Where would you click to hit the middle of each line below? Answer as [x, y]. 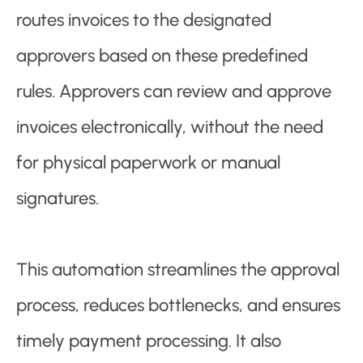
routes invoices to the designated [144, 20]
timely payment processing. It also [149, 341]
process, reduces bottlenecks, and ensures [178, 305]
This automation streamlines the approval [178, 270]
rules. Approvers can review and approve [174, 92]
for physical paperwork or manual [148, 163]
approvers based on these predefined [162, 56]
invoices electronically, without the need [170, 127]
